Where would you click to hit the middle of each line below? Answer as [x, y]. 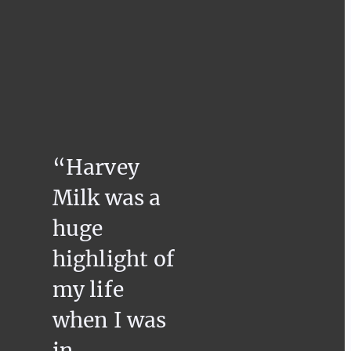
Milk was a [107, 197]
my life [88, 289]
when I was [109, 320]
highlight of [114, 259]
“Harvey [96, 167]
